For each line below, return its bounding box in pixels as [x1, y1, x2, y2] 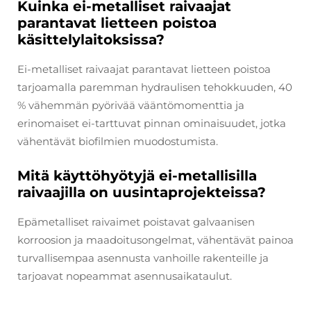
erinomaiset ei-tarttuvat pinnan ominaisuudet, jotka [17, 116, 286, 130]
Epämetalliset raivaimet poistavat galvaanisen [17, 215, 255, 228]
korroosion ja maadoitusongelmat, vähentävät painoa [17, 233, 294, 246]
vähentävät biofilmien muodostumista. [17, 134, 218, 148]
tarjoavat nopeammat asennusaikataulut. [17, 269, 232, 283]
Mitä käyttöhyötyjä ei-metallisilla [17, 167, 257, 184]
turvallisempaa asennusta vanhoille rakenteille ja [17, 251, 269, 264]
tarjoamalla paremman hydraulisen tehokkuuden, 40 [17, 80, 292, 94]
